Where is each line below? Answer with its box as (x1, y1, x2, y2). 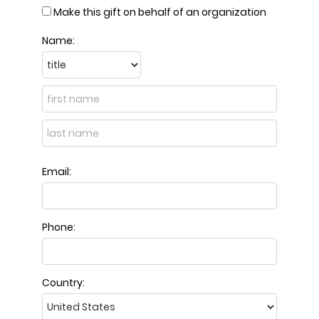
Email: (42, 164, 71, 179)
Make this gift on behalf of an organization (53, 5, 266, 19)
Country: (42, 276, 85, 290)
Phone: (42, 220, 75, 234)
